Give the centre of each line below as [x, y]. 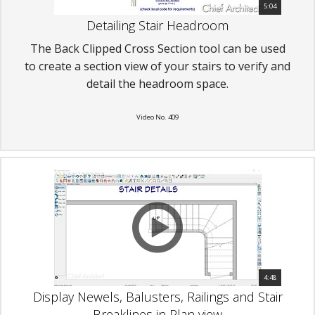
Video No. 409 [157, 117]
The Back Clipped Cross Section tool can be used [157, 48]
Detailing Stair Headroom [157, 25]
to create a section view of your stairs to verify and [157, 66]
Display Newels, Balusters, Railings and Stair [157, 297]
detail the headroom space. [157, 83]
